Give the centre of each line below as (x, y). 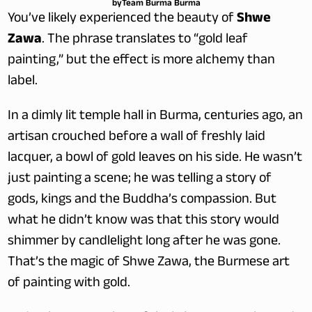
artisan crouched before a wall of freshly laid (137, 138)
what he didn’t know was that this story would (144, 221)
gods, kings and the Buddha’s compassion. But (142, 201)
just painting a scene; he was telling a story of (140, 180)
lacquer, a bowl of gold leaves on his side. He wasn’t (155, 159)
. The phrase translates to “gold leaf (145, 40)
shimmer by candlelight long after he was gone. (145, 242)
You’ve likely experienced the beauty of (123, 19)
